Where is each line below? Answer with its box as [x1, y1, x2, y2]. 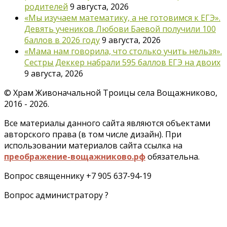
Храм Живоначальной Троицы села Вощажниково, [13, 87, 217, 98]
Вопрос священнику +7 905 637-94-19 [4, 170, 152, 181]
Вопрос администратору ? [4, 190, 108, 201]
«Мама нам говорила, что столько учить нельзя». [24, 46, 222, 57]
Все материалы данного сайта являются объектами [4, 118, 210, 129]
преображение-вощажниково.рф [4, 151, 145, 162]
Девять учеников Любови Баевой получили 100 [24, 23, 216, 34]
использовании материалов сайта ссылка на [4, 140, 182, 151]
